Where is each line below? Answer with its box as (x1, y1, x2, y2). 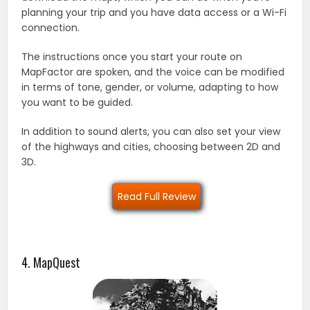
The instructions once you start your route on (21, 49, 243, 64)
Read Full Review (118, 189, 196, 203)
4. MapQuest (21, 253, 81, 271)
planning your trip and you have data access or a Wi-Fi (21, 5, 287, 19)
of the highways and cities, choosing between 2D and (21, 139, 281, 154)
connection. (21, 20, 80, 35)
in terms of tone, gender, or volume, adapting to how (21, 80, 279, 94)
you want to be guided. (21, 95, 134, 109)
